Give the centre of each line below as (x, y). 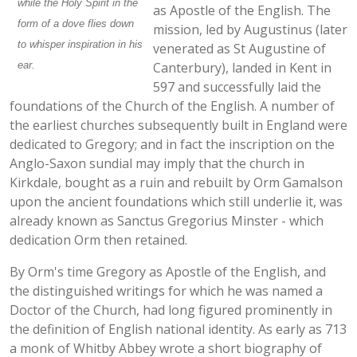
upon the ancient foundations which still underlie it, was (176, 202)
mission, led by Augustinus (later (250, 30)
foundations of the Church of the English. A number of (172, 106)
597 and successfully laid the (237, 87)
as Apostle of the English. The (242, 11)
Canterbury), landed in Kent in (242, 68)
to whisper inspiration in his (80, 45)
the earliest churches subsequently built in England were (178, 126)
